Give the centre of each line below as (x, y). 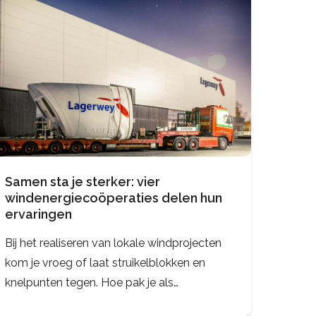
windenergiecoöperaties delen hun (113, 197)
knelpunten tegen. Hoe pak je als (89, 282)
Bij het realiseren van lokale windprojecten (113, 243)
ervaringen (38, 214)
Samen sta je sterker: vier (82, 181)
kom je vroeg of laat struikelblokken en (105, 262)
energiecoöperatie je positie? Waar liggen (112, 302)
